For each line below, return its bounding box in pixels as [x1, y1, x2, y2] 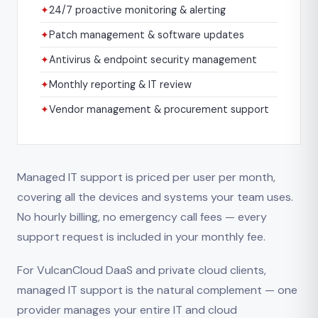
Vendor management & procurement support [49, 102, 269, 116]
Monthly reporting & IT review [49, 77, 192, 91]
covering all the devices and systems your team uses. [17, 189, 293, 204]
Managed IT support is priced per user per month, [17, 169, 275, 185]
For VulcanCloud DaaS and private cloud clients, [17, 262, 266, 278]
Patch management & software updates [49, 28, 244, 41]
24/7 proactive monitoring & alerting [49, 3, 226, 16]
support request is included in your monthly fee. [17, 229, 265, 244]
